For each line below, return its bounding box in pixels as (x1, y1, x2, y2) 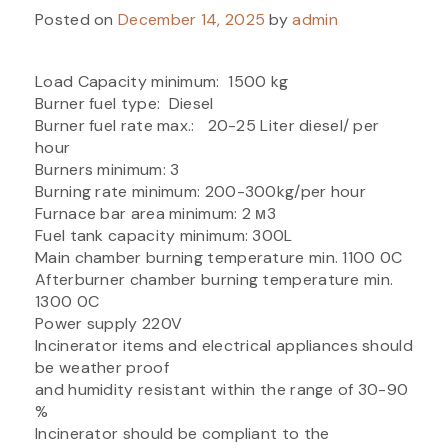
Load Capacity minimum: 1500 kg (35, 70, 289, 92)
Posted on (35, 8, 119, 30)
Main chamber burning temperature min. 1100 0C (35, 246, 403, 268)
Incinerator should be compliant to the (35, 422, 330, 444)
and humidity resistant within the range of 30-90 (35, 378, 409, 400)
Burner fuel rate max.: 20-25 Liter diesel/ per (35, 114, 380, 136)
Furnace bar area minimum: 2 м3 (35, 202, 277, 224)
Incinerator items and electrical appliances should (35, 334, 413, 356)
